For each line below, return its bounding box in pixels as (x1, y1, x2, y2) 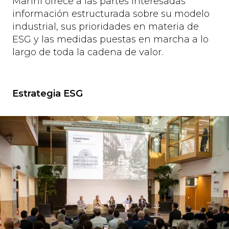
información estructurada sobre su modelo (12, 8, 210, 20)
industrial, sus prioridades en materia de (12, 21, 199, 33)
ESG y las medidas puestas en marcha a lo (12, 34, 209, 45)
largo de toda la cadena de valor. (12, 47, 163, 58)
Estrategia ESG (12, 88, 83, 100)
